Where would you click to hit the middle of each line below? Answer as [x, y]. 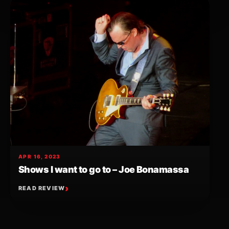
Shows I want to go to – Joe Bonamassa [104, 169]
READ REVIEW [42, 188]
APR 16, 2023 [40, 156]
